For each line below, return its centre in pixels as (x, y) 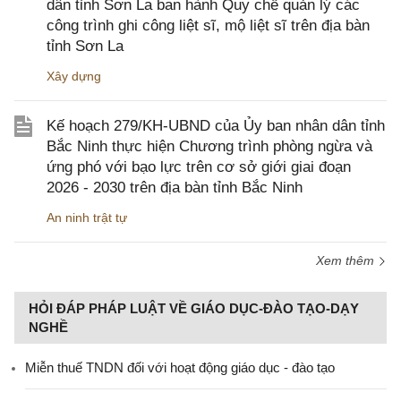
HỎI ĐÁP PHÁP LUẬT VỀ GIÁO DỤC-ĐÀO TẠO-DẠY (194, 308)
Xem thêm (347, 260)
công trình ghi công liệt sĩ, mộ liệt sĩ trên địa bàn (208, 26)
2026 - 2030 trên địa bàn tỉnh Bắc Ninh (175, 188)
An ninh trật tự (87, 218)
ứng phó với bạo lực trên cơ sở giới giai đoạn (199, 167)
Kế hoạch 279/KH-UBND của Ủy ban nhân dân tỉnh (216, 126)
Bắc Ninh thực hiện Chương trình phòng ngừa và (209, 146)
